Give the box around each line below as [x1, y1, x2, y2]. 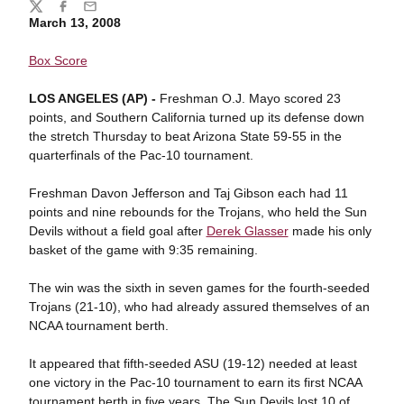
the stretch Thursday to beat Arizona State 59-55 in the [28, 129, 342, 143]
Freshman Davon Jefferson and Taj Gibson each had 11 [28, 186, 348, 200]
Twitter [27, 6, 66, 22]
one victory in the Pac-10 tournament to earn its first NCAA [28, 375, 362, 390]
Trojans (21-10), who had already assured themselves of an [28, 299, 370, 314]
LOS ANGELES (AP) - [28, 91, 156, 106]
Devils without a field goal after [28, 224, 207, 238]
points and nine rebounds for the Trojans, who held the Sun [28, 205, 367, 219]
